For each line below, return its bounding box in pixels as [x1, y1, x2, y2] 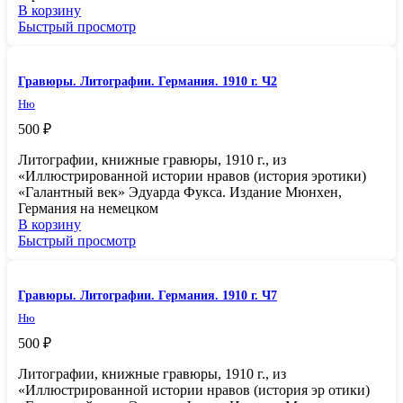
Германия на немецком [18, 200, 158, 216]
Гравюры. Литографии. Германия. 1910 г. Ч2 [18, 74, 277, 88]
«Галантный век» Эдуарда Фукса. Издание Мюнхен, [18, 184, 342, 200]
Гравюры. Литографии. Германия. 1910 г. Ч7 [18, 288, 277, 302]
